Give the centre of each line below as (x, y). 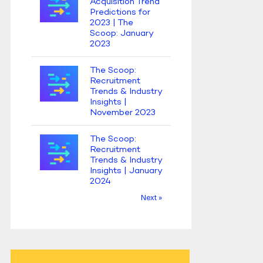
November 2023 (123, 112)
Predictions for (120, 12)
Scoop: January (122, 33)
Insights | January (126, 171)
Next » (151, 198)
